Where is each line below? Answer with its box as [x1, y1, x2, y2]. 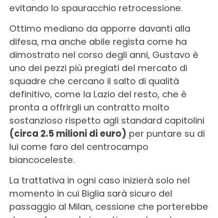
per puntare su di [126, 127, 205, 140]
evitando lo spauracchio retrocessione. [9, 2, 183, 14]
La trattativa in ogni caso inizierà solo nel [9, 174, 190, 186]
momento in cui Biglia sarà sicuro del [9, 187, 172, 200]
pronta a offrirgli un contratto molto [9, 101, 169, 113]
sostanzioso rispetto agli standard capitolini [9, 114, 204, 127]
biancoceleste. [9, 154, 75, 166]
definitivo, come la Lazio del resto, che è [9, 88, 187, 100]
